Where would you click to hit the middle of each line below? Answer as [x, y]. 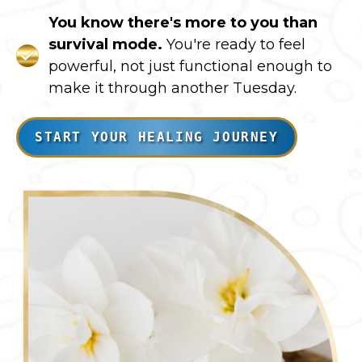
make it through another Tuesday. [173, 88]
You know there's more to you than [183, 22]
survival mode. [105, 44]
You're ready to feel [236, 44]
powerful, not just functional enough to [190, 66]
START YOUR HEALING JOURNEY [157, 137]
